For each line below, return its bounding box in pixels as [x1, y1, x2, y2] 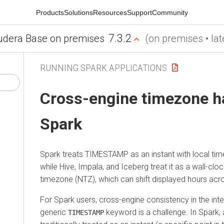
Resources [93, 8, 127, 16]
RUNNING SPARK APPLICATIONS [40, 61, 167, 73]
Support [127, 8, 152, 16]
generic [40, 207, 68, 217]
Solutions [64, 8, 93, 16]
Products [36, 8, 64, 16]
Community [152, 8, 188, 16]
